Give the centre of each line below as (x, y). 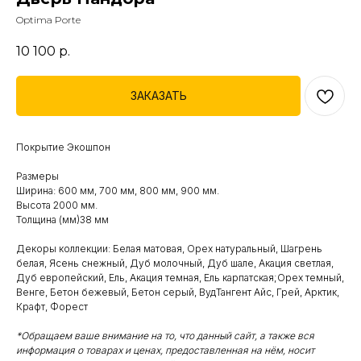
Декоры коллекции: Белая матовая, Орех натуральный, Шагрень (169, 249)
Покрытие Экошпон (63, 147)
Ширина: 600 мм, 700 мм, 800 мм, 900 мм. (118, 191)
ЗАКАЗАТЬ (158, 96)
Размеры (37, 176)
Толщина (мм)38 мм (62, 220)
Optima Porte (48, 20)
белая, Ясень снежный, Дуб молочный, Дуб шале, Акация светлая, (175, 263)
